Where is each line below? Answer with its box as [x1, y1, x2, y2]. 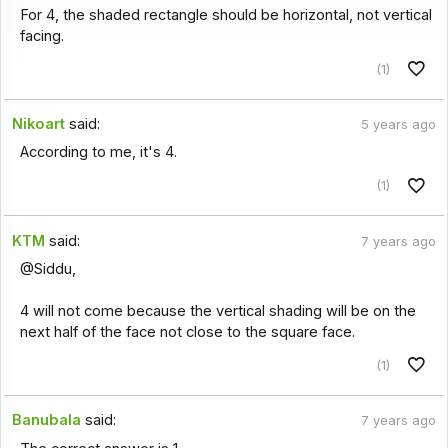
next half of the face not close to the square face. [19, 323, 355, 342]
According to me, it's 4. [19, 143, 177, 162]
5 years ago [360, 117, 436, 133]
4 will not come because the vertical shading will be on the [19, 302, 416, 321]
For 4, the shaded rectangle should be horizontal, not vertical [19, 5, 432, 24]
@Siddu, [19, 260, 76, 279]
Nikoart [12, 115, 66, 134]
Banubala [12, 411, 82, 430]
